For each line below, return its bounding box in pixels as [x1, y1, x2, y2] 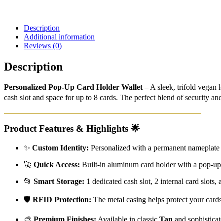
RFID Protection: [33, 195, 91, 204]
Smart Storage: [34, 177, 84, 185]
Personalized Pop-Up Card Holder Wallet [4, 83, 143, 92]
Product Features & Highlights [4, 123, 128, 134]
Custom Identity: [32, 143, 89, 152]
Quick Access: [34, 160, 80, 169]
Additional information [24, 32, 95, 41]
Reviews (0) [24, 41, 62, 50]
